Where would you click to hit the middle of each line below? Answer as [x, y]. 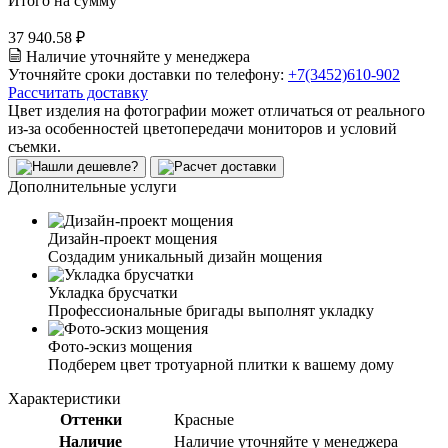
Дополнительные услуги [92, 186]
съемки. [34, 146]
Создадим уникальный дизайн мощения [185, 256]
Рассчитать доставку [78, 92]
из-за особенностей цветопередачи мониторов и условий [202, 128]
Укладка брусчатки [113, 292]
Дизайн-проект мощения [132, 238]
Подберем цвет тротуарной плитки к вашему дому [221, 364]
